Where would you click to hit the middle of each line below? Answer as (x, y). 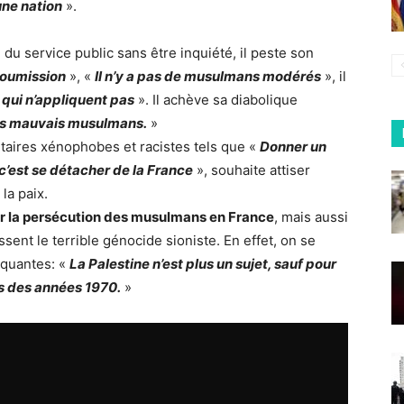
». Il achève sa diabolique (218, 100)
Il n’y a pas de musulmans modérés (208, 77)
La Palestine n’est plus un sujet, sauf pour (203, 264)
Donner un (293, 147)
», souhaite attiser (253, 170)
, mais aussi (311, 217)
